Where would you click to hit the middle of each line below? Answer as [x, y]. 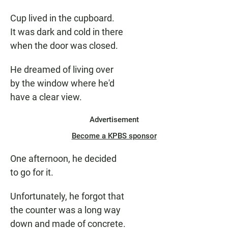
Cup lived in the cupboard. [62, 18]
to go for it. [32, 173]
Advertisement [114, 120]
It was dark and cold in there [67, 32]
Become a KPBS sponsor [114, 136]
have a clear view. [46, 97]
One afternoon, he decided [63, 159]
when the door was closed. [64, 46]
